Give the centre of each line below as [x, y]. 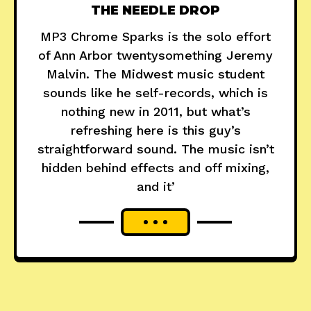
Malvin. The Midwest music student [155, 74]
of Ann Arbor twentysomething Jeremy [155, 56]
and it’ [155, 187]
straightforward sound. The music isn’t [155, 149]
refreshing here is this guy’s [155, 131]
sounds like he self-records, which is [155, 93]
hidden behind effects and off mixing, [155, 168]
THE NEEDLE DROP [155, 11]
